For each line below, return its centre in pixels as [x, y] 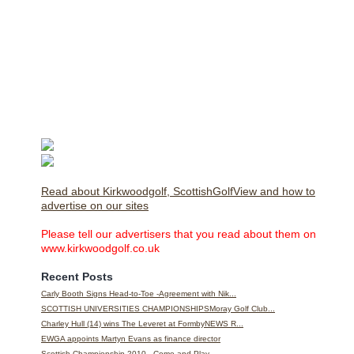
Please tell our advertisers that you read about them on [179, 233]
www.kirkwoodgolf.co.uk [100, 248]
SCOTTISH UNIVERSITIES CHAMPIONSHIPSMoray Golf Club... [158, 308]
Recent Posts [77, 276]
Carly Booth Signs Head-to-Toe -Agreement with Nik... [139, 293]
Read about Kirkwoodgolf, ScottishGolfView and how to [178, 191]
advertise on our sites [95, 205]
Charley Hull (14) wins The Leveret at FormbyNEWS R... [142, 323]
